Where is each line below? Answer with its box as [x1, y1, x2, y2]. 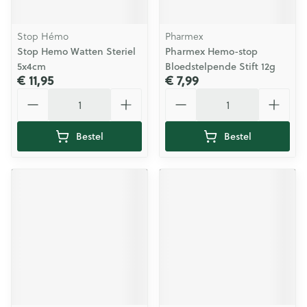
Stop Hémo [17, 29, 69, 43]
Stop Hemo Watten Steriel [17, 45, 136, 58]
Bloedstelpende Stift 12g [165, 60, 275, 73]
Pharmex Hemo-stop [165, 45, 258, 58]
